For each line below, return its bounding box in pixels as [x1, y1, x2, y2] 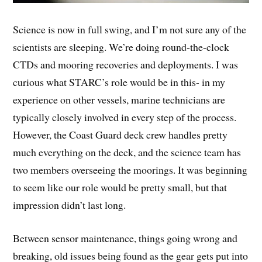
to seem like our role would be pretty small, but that [13, 180, 227, 195]
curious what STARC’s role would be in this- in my [13, 75, 226, 89]
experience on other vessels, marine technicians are [13, 92, 226, 107]
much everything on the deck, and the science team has [13, 145, 242, 160]
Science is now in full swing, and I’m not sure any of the [13, 22, 247, 37]
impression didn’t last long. [13, 198, 126, 212]
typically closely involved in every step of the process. [13, 110, 237, 125]
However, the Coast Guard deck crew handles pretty [13, 127, 228, 142]
